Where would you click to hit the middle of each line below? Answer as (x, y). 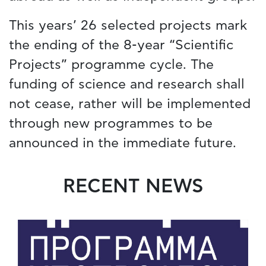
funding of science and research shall (127, 85)
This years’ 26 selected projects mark (128, 26)
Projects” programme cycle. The (111, 65)
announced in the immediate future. (123, 143)
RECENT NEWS (133, 187)
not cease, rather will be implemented (130, 104)
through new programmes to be (111, 124)
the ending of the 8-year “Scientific (121, 45)
